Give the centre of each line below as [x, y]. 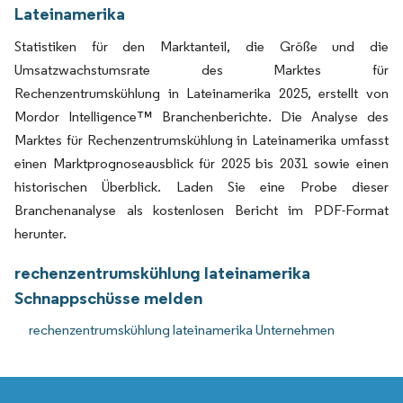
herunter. [40, 233]
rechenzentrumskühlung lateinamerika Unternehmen [182, 329]
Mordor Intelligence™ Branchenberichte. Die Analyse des [201, 116]
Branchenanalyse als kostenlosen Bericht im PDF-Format [201, 210]
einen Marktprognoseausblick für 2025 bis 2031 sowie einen [201, 163]
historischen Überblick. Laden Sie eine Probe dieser [201, 186]
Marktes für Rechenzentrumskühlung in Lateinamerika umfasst [201, 139]
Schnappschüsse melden [108, 297]
